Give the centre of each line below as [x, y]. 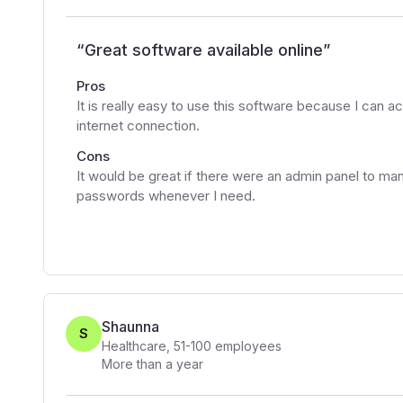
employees [246, 346]
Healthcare [134, 346]
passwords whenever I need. [166, 196]
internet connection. [138, 125]
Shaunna [130, 327]
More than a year [152, 364]
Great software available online [204, 50]
